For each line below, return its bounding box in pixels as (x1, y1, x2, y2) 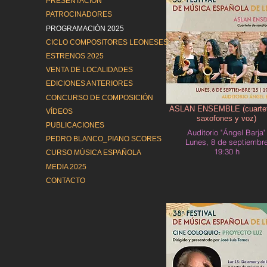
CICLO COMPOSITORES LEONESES (46, 38, 168, 46)
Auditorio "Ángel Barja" (187, 128, 266, 137)
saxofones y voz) (197, 114, 256, 123)
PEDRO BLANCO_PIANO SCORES (46, 135, 162, 144)
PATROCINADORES (46, 10, 112, 19)
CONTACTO (46, 176, 85, 185)
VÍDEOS (46, 107, 73, 116)
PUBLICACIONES (46, 120, 104, 129)
